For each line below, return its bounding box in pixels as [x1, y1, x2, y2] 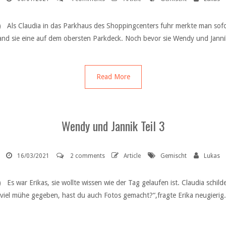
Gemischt [160, 152, 187, 160]
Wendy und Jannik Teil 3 [61, 117, 165, 135]
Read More [96, 73, 130, 81]
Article [124, 152, 141, 160]
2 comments [70, 152, 105, 160]
